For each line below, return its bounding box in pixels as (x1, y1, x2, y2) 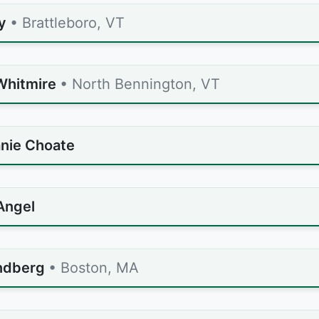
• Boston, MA (48, 259, 139, 276)
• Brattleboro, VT (10, 14, 125, 31)
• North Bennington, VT (60, 75, 220, 93)
